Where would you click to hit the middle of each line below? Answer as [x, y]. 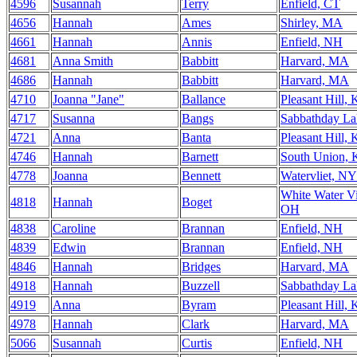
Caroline [74, 228]
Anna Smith [83, 61]
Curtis [197, 343]
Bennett [201, 176]
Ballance [204, 99]
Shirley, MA [312, 23]
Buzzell [201, 286]
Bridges [201, 267]
